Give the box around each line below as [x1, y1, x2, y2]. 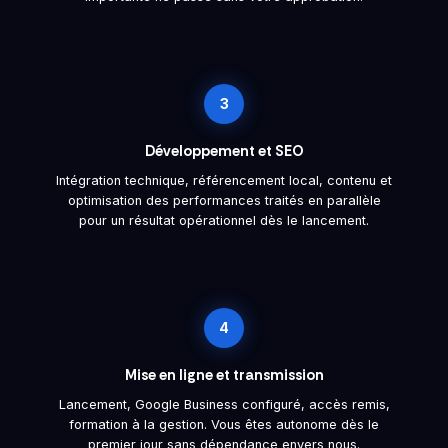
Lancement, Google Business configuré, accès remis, [58, 396, 390, 412]
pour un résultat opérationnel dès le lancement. [79, 212, 369, 228]
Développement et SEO [144, 141, 304, 161]
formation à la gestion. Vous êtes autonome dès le [69, 416, 379, 432]
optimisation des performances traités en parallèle [67, 192, 381, 208]
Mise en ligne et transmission [124, 365, 324, 385]
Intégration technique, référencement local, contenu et [56, 172, 392, 188]
